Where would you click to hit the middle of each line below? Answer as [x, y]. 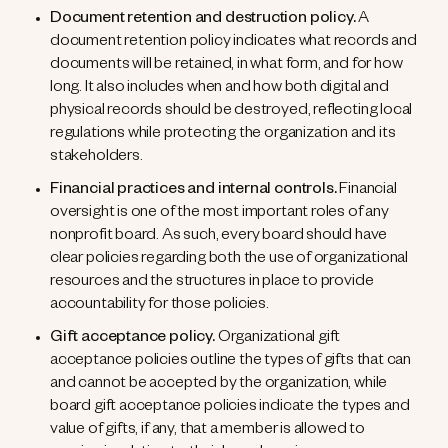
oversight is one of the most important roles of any [219, 214]
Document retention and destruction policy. [204, 20]
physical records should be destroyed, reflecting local [231, 112]
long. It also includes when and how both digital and [219, 89]
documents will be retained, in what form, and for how [226, 66]
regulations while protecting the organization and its [223, 135]
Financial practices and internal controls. [195, 191]
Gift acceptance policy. [134, 339]
